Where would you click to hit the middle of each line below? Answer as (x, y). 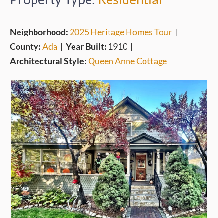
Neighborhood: (40, 32)
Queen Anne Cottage (127, 61)
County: (26, 46)
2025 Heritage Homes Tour (121, 32)
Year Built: (87, 46)
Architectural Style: (49, 61)
